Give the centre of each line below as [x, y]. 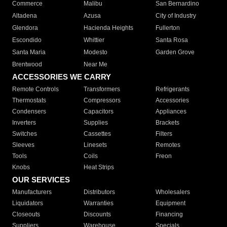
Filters [164, 134]
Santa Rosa [172, 40]
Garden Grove [175, 52]
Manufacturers [32, 192]
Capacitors [99, 112]
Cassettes [98, 134]
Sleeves [23, 145]
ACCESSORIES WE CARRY [62, 77]
